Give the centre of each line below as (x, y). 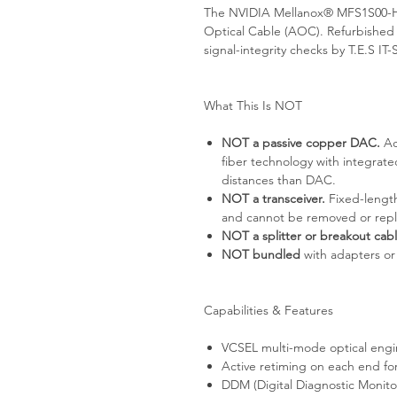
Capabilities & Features (269, 310)
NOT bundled (261, 254)
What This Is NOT (253, 105)
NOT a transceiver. (273, 198)
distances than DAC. (279, 180)
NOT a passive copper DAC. (301, 143)
